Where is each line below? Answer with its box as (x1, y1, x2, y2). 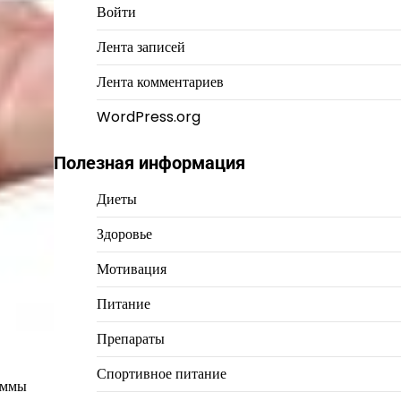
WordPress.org (96, 107, 200, 128)
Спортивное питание (96, 363, 226, 385)
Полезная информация (53, 152, 245, 175)
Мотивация (96, 259, 166, 280)
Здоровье (96, 224, 152, 245)
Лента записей (96, 37, 185, 58)
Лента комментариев (96, 72, 224, 93)
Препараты (96, 328, 165, 350)
